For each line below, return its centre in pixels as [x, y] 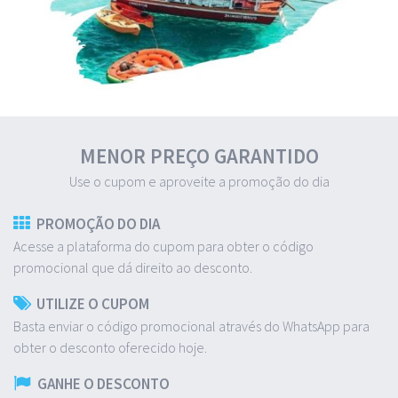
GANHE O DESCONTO [103, 383]
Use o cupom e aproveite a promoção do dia [199, 181]
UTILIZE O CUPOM [93, 303]
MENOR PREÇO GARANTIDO [199, 155]
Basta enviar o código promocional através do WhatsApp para [191, 326]
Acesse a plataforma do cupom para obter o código [163, 246]
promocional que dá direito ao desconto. [133, 267]
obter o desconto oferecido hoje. [110, 347]
